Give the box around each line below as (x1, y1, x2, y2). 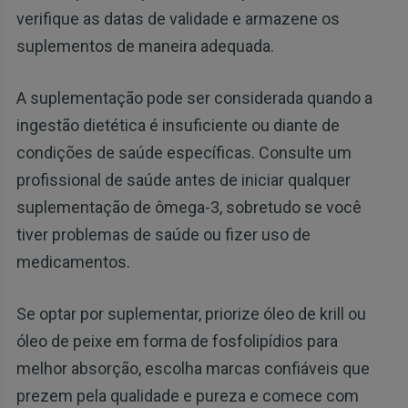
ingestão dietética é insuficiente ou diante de (15, 116, 340, 136)
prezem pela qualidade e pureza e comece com (15, 386, 359, 406)
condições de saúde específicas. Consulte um (15, 143, 352, 163)
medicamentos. (15, 252, 130, 272)
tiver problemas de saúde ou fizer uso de (15, 225, 311, 245)
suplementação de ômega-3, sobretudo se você (15, 198, 362, 218)
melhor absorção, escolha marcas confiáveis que (15, 359, 370, 379)
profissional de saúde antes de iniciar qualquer (15, 170, 351, 190)
